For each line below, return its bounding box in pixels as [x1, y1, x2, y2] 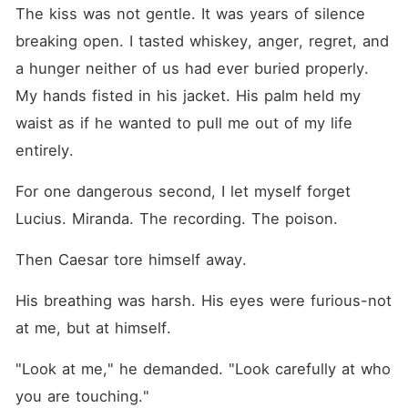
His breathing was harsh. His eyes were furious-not [15, 291, 392, 310]
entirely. [15, 141, 74, 159]
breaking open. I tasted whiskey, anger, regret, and [15, 32, 389, 50]
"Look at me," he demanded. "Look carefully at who [15, 360, 391, 378]
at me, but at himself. [15, 319, 171, 337]
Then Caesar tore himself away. [15, 250, 247, 269]
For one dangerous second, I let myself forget [15, 182, 351, 200]
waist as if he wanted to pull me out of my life [15, 114, 352, 132]
